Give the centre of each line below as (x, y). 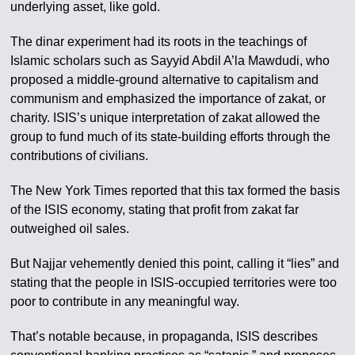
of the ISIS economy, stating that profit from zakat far (155, 210)
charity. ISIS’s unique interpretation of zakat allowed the (166, 118)
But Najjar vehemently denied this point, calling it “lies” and (175, 263)
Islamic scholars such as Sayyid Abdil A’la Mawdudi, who (170, 61)
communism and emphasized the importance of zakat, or (168, 99)
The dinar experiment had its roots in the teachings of (159, 42)
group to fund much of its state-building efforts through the (171, 137)
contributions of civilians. (80, 156)
